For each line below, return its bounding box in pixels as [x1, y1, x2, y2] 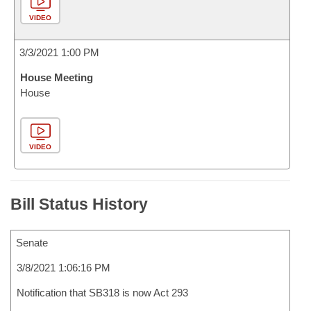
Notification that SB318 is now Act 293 [17, 287, 188, 299]
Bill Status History [10, 195, 148, 213]
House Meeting [20, 72, 93, 83]
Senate [16, 237, 48, 249]
